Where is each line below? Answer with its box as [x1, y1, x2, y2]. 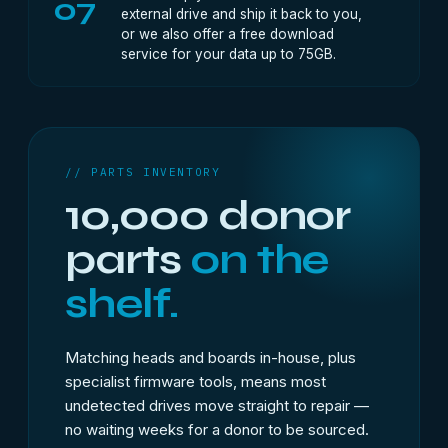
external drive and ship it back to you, [121, 6, 362, 22]
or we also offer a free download [121, 26, 334, 42]
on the [189, 234, 329, 285]
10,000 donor [65, 190, 351, 241]
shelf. [65, 278, 179, 329]
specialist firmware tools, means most [65, 372, 326, 391]
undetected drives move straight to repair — [65, 396, 369, 415]
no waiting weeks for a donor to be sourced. [65, 420, 369, 439]
